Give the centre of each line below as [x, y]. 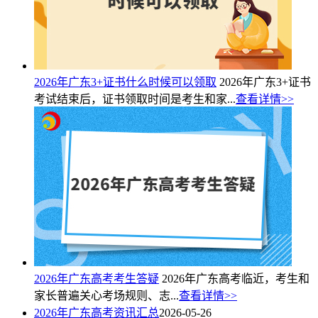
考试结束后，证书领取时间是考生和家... [135, 99]
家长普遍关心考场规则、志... [106, 295]
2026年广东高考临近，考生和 [236, 278]
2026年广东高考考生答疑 [97, 278]
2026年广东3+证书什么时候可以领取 [125, 82]
